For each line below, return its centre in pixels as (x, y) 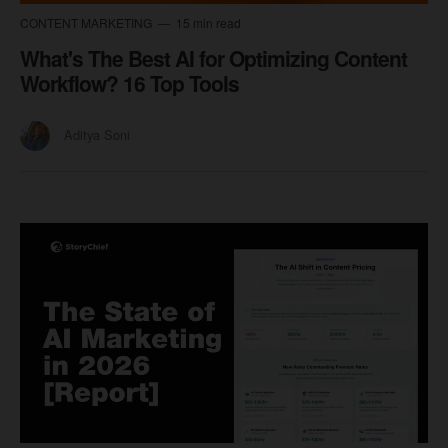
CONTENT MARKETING (87, 22)
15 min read (207, 22)
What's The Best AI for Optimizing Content (213, 57)
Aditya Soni (97, 134)
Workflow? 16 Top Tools (129, 82)
